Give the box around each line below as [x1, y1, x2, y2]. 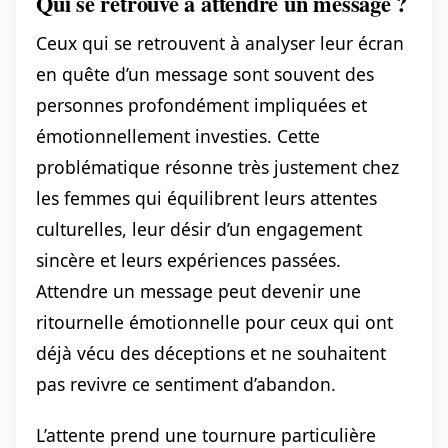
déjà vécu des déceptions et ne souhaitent [36, 341, 386, 366]
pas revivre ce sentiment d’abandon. [36, 372, 336, 397]
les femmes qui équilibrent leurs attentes [36, 186, 377, 211]
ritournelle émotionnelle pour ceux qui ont [36, 310, 393, 335]
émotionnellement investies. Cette [36, 124, 320, 149]
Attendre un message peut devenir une [36, 279, 361, 304]
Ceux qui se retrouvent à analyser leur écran [36, 31, 404, 56]
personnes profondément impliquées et [36, 93, 367, 118]
